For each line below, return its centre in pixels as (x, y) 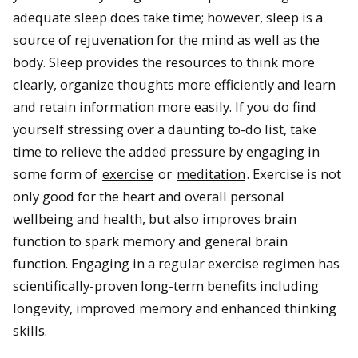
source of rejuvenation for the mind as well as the (166, 40)
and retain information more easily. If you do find (165, 107)
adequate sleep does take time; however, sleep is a (168, 18)
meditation (211, 174)
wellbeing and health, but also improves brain (155, 219)
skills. (30, 331)
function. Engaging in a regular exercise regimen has (176, 264)
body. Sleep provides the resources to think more (164, 62)
